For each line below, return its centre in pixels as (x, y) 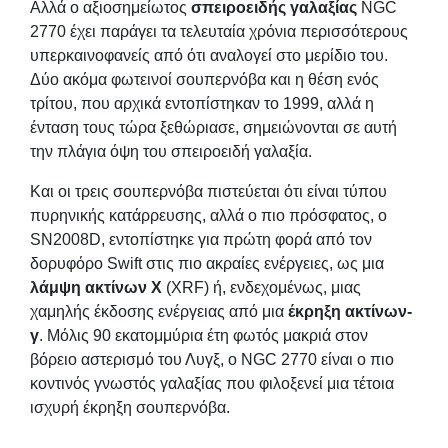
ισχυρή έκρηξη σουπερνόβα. (130, 407)
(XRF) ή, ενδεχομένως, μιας (261, 287)
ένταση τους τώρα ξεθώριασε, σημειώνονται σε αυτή (213, 127)
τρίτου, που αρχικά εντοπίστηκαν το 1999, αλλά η (202, 103)
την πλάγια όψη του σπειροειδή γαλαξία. (171, 151)
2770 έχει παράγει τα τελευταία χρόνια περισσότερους (219, 31)
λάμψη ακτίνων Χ (96, 287)
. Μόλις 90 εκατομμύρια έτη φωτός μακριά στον (203, 335)
